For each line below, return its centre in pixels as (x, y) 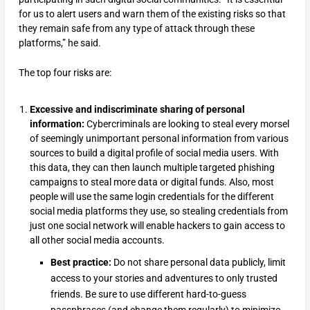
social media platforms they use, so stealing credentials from (158, 211)
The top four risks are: (65, 72)
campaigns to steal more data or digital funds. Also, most (152, 182)
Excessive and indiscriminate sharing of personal (137, 110)
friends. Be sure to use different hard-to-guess (148, 294)
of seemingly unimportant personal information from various (159, 139)
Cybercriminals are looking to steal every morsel (188, 124)
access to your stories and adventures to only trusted (164, 278)
